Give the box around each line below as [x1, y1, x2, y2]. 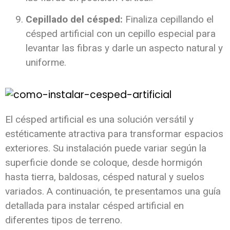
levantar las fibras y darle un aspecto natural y [26, 42, 223, 54]
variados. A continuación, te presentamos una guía [5, 185, 221, 197]
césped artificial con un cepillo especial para [26, 28, 216, 40]
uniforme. [26, 56, 66, 69]
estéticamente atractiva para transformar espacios [5, 127, 223, 140]
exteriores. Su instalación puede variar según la [5, 142, 206, 154]
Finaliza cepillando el [123, 13, 214, 26]
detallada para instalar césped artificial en [5, 199, 184, 212]
